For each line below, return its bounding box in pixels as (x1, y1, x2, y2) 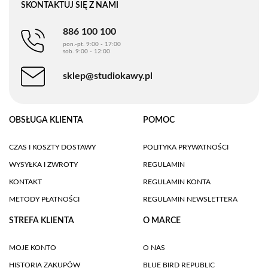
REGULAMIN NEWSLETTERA (143, 195, 237, 203)
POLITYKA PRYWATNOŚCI (143, 143, 229, 151)
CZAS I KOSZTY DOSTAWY (9, 143, 96, 151)
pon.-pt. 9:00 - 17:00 (63, 41, 121, 47)
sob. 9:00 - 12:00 (63, 48, 110, 54)
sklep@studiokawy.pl (63, 71, 153, 81)
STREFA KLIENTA (9, 216, 74, 225)
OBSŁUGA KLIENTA (9, 115, 83, 124)
